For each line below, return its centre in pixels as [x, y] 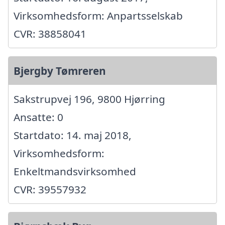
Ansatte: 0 [38, 117]
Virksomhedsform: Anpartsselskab [98, 15]
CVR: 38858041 [50, 33]
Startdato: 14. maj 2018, [73, 135]
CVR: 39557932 [50, 189]
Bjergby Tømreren [60, 71]
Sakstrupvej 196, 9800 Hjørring [89, 99]
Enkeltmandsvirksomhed [75, 171]
